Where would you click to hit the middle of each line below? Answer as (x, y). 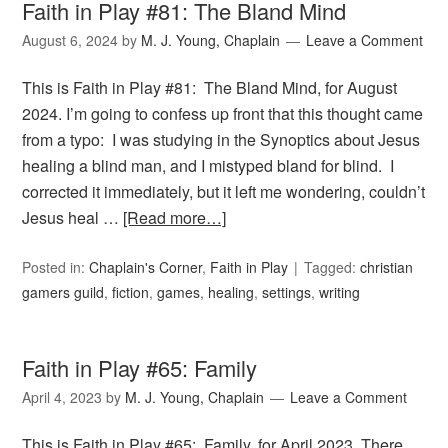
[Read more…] (175, 218)
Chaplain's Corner (146, 267)
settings (287, 292)
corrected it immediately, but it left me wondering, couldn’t (224, 192)
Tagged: (332, 267)
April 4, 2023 (62, 397)
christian (387, 267)
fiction (131, 292)
